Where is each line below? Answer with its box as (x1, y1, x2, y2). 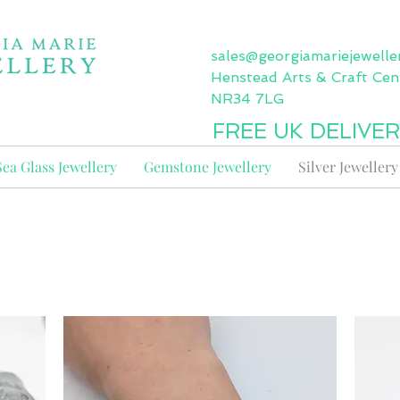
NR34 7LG (211, 90, 285, 107)
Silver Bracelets (66, 236, 329, 289)
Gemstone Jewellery (144, 157, 271, 176)
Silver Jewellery (298, 157, 398, 176)
